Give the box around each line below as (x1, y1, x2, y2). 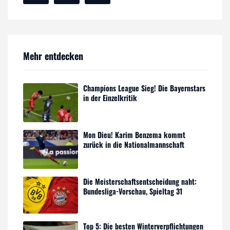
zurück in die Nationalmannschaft (83, 139, 185, 150)
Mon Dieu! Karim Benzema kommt (83, 129, 186, 140)
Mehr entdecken (23, 49, 83, 63)
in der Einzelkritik (83, 92, 138, 103)
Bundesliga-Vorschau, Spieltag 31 (83, 185, 183, 197)
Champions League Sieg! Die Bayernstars (83, 82, 206, 93)
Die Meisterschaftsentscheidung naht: (83, 176, 197, 187)
